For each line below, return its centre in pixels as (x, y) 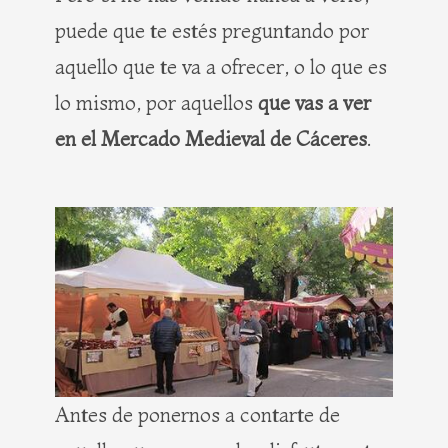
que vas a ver (314, 103)
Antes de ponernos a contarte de (197, 415)
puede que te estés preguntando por (212, 31)
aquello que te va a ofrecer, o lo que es (221, 67)
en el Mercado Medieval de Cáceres (211, 139)
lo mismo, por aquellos (156, 103)
